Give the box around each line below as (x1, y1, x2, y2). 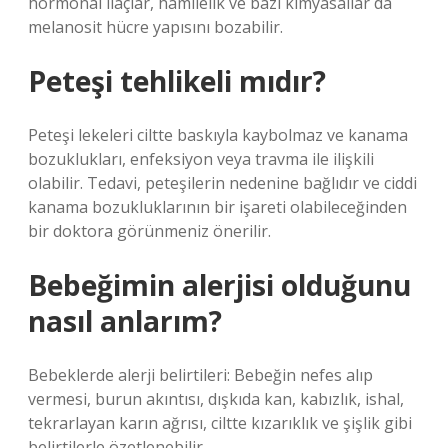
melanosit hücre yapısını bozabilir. (28, 16, 283, 38)
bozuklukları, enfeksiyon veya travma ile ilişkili (28, 148, 374, 170)
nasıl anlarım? (28, 302, 222, 340)
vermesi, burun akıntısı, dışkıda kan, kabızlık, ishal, (28, 388, 404, 410)
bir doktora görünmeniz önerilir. (28, 220, 271, 242)
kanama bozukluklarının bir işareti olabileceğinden (28, 196, 407, 218)
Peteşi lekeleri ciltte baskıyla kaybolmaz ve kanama (28, 124, 408, 146)
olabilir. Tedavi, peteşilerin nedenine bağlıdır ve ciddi (28, 172, 417, 194)
